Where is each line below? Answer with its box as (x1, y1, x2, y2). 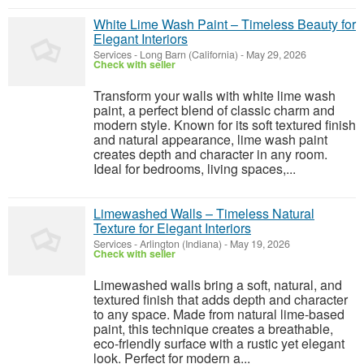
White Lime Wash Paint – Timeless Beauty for (93, 14, 356, 33)
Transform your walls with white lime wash (93, 85, 336, 105)
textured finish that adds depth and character (93, 289, 348, 309)
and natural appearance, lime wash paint (93, 129, 327, 149)
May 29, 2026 (244, 46, 306, 62)
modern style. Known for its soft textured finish (93, 115, 356, 134)
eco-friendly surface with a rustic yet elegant (93, 333, 344, 353)
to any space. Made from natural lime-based (93, 304, 344, 323)
